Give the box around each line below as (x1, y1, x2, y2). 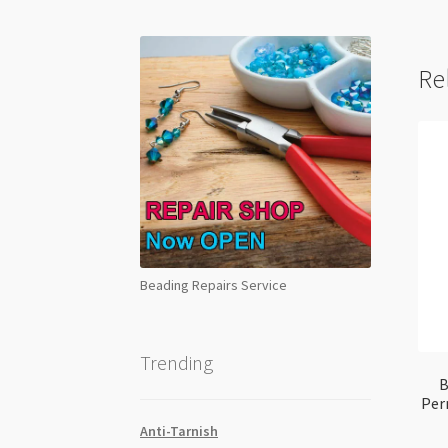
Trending (140, 350, 214, 376)
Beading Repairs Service (140, 275, 288, 294)
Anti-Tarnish (140, 422, 219, 441)
